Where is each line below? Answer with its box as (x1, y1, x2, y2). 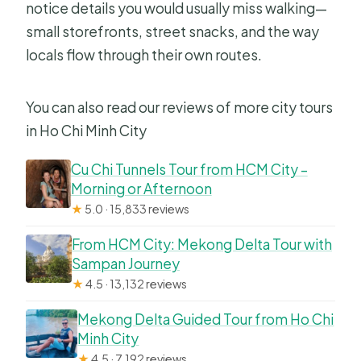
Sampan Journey (71, 255, 180, 273)
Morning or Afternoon (70, 180, 212, 198)
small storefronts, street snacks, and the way (26, 23, 320, 41)
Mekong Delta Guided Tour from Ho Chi (77, 310, 334, 329)
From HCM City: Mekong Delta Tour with (71, 235, 332, 254)
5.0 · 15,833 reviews (82, 201, 189, 217)
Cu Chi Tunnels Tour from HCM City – (70, 160, 308, 179)
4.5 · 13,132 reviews (83, 276, 187, 292)
